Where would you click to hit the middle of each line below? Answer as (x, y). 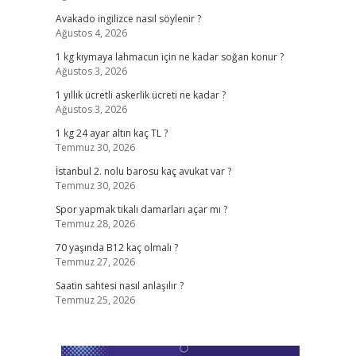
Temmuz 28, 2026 (95, 224)
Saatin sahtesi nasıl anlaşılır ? (119, 286)
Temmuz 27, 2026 (95, 262)
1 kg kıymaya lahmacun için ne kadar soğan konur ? (169, 57)
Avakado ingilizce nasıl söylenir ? (128, 19)
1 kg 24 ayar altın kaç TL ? (111, 133)
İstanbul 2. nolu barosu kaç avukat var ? (143, 171)
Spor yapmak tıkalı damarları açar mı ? (141, 209)
